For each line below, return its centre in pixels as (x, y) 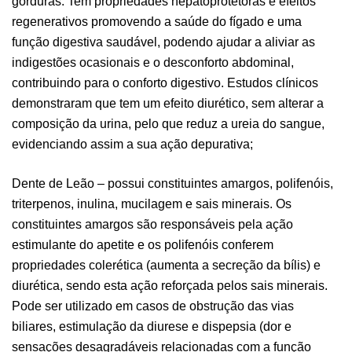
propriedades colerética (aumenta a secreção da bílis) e (166, 265)
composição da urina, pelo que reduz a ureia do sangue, (168, 123)
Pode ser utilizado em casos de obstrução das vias (153, 306)
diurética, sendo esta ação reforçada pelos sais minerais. (170, 285)
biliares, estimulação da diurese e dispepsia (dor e (152, 326)
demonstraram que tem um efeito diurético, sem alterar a (168, 103)
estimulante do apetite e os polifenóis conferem (143, 244)
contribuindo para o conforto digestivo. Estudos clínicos (165, 82)
